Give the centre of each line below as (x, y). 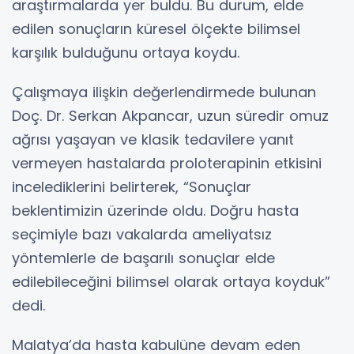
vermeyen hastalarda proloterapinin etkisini (167, 163)
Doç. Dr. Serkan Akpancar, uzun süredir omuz (170, 115)
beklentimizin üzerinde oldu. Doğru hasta (155, 210)
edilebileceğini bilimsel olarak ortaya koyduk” (171, 281)
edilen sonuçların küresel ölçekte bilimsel (156, 28)
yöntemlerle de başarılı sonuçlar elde (143, 258)
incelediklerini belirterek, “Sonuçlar (132, 186)
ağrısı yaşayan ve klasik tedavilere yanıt (153, 139)
